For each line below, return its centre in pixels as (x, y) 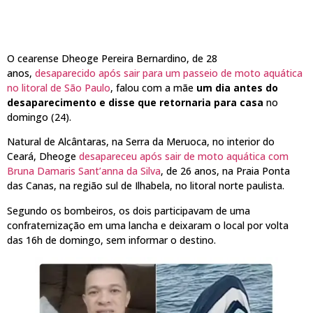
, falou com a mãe (153, 88)
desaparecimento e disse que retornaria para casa (135, 103)
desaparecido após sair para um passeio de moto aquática (169, 73)
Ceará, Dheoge (43, 156)
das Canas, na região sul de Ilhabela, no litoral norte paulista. (146, 186)
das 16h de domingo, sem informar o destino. (111, 240)
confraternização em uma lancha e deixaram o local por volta (148, 225)
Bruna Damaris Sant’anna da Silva (84, 171)
